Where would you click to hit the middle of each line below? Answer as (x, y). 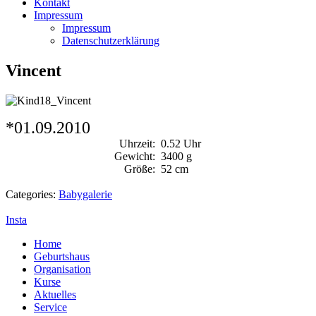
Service (50, 307)
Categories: (31, 194)
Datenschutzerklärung (111, 41)
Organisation (62, 269)
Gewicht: (134, 156)
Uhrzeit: (137, 143)
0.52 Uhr (181, 143)
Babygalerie (85, 194)
